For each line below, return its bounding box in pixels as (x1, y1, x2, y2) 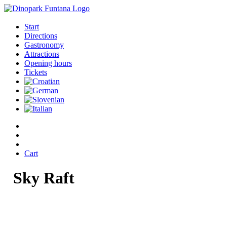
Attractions (24, 50, 59, 58)
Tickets (24, 68, 47, 77)
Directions (24, 31, 57, 40)
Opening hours (24, 59, 72, 67)
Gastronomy (24, 41, 64, 49)
